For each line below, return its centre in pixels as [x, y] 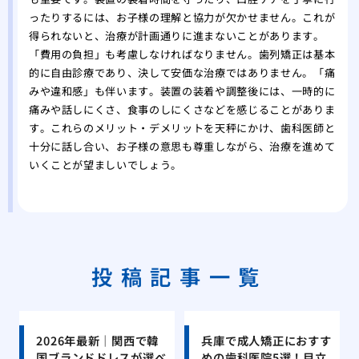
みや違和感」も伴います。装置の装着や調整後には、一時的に [182, 91]
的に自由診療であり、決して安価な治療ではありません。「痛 [182, 73]
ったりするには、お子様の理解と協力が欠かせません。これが [182, 18]
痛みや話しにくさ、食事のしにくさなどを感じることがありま [182, 110]
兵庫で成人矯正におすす [266, 340]
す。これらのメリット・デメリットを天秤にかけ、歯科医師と [182, 128]
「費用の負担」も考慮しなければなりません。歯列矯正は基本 [182, 54]
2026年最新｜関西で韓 [98, 340]
